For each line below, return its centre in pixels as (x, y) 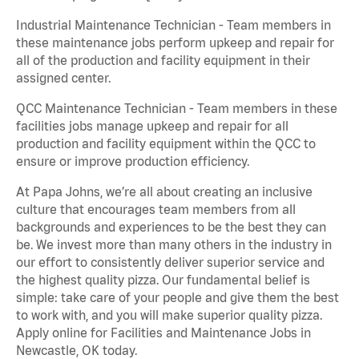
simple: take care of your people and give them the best (177, 298)
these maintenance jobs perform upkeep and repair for (175, 43)
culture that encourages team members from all (156, 210)
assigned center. (63, 78)
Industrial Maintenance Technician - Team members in (173, 25)
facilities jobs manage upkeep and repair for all (152, 126)
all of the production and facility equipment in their (163, 61)
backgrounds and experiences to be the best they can (171, 227)
